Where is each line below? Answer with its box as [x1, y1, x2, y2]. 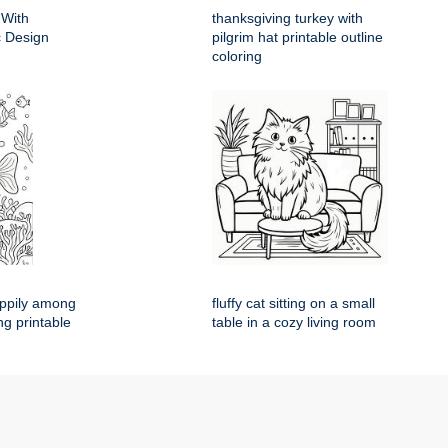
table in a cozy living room [212, 314, 376, 330]
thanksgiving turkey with [212, 10, 363, 26]
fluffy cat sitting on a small [212, 295, 375, 311]
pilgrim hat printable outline [212, 29, 383, 45]
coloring [212, 48, 262, 64]
